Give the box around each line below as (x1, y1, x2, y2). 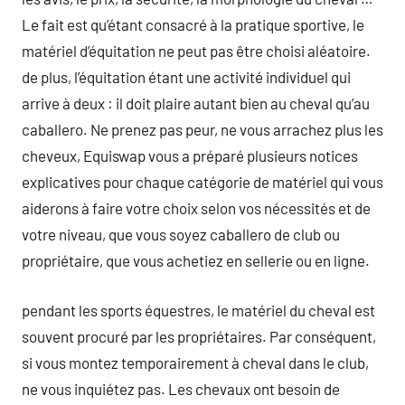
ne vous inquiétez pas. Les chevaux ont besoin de (22, 379, 340, 398)
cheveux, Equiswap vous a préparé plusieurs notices (22, 146, 358, 165)
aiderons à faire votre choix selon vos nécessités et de (22, 199, 371, 217)
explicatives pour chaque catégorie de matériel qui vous (22, 173, 383, 191)
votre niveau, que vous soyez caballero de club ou (22, 225, 340, 243)
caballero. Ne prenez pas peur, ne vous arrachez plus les (22, 120, 383, 138)
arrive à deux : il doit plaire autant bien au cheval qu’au (22, 94, 370, 112)
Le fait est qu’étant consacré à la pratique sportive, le (22, 15, 364, 33)
